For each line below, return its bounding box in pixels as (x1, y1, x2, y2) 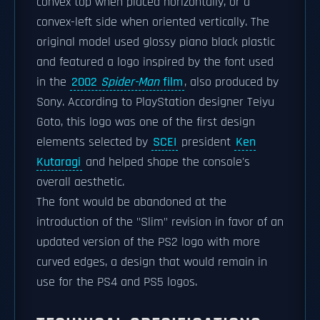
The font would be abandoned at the (36, 194, 226, 210)
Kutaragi (36, 154, 81, 170)
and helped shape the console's (82, 154, 250, 170)
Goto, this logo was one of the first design (36, 114, 255, 130)
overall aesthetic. (36, 174, 124, 190)
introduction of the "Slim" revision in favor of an (36, 214, 284, 230)
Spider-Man (101, 74, 159, 90)
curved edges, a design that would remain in (36, 254, 267, 270)
